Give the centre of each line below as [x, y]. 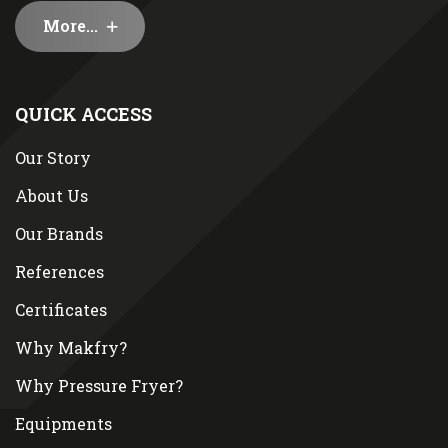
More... [72, 26]
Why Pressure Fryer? [99, 386]
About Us [51, 196]
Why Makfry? [71, 348]
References [59, 272]
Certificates [61, 310]
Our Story [53, 158]
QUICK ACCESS [83, 114]
